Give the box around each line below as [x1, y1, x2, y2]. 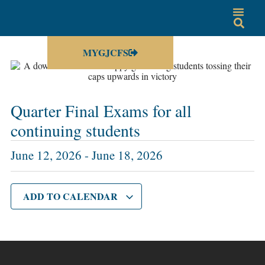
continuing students [10, 119, 140, 142]
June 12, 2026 [10, 147, 82, 164]
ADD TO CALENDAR [22, 189, 120, 203]
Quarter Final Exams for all [10, 99, 192, 122]
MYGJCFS [83, 46, 128, 59]
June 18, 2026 [91, 147, 163, 164]
